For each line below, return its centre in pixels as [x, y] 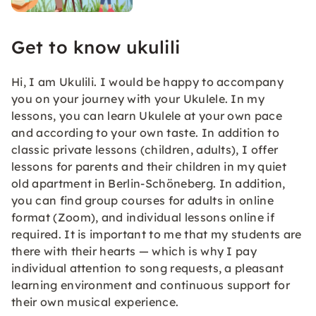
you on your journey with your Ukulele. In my [138, 99]
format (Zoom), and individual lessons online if [143, 217]
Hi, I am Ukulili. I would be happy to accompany [148, 82]
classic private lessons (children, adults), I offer [145, 150]
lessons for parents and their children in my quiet [149, 166]
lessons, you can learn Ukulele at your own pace [147, 116]
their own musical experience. [95, 302]
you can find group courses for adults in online [143, 200]
